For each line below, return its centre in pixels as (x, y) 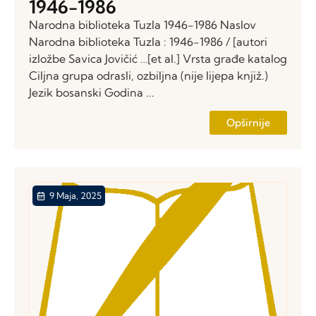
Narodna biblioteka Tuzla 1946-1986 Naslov (142, 24)
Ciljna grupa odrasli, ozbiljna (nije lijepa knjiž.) (148, 75)
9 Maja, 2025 (75, 196)
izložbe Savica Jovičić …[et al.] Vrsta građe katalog (158, 58)
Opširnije (248, 123)
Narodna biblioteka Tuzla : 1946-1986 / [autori (148, 41)
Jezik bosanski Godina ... (92, 92)
